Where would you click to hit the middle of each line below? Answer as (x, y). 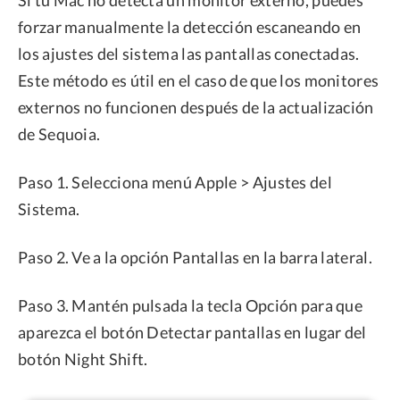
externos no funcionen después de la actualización (196, 107)
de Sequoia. (59, 133)
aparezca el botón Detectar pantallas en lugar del (192, 332)
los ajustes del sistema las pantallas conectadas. (189, 53)
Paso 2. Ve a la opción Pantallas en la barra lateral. (195, 257)
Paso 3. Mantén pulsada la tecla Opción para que (191, 305)
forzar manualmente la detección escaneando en (190, 26)
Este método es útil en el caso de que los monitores (199, 80)
